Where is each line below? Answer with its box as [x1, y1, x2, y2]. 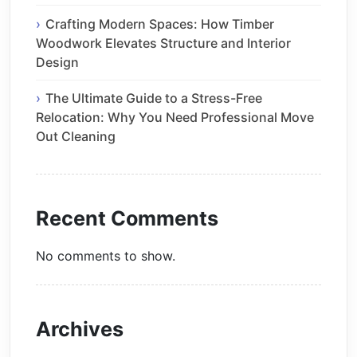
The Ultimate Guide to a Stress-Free [45, 90, 262, 107]
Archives [36, 316, 124, 341]
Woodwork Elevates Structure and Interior [36, 34, 291, 51]
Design [36, 53, 79, 70]
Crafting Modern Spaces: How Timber [45, 15, 274, 32]
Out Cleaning [36, 128, 116, 145]
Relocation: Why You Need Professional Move [36, 109, 314, 126]
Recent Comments [36, 206, 218, 230]
